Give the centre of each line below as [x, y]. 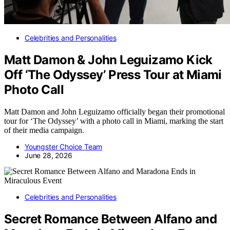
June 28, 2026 [49, 155]
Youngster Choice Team [64, 146]
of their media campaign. [44, 130]
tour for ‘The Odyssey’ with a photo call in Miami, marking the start [114, 121]
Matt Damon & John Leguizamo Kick [108, 60]
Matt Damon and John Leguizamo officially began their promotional [114, 111]
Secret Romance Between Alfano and [111, 219]
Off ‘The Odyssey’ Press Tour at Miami [113, 74]
